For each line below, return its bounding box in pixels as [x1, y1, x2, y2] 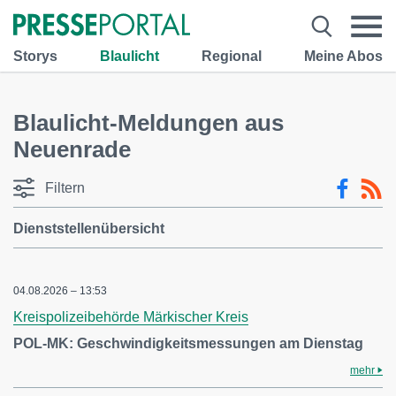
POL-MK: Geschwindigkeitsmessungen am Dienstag [13, 336, 363, 351]
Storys [13, 48, 57, 64]
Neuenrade [13, 136, 131, 163]
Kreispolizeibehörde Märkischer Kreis [13, 309, 248, 324]
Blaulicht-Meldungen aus [13, 110, 284, 136]
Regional [202, 48, 262, 64]
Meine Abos [304, 48, 383, 64]
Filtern [45, 180, 85, 195]
